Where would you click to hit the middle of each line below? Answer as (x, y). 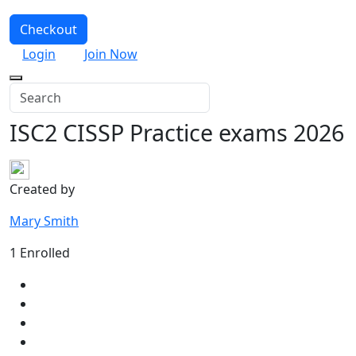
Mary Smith (44, 221)
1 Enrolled (40, 252)
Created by (42, 189)
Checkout (48, 29)
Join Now (111, 54)
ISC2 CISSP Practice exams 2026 (177, 132)
